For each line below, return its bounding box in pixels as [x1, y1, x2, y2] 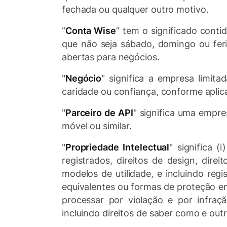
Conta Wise [65, 25, 117, 36]
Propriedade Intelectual [65, 142, 170, 153]
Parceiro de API [65, 107, 133, 118]
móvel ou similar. [62, 121, 132, 131]
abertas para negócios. [62, 52, 160, 62]
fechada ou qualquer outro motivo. [62, 4, 209, 15]
